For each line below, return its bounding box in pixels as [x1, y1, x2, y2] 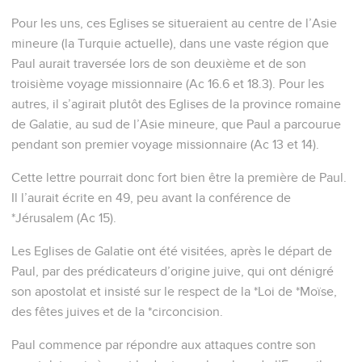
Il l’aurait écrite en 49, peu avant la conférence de [11, 191, 291, 204]
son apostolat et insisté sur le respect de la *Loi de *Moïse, [11, 284, 337, 298]
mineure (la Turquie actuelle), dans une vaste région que [11, 36, 329, 50]
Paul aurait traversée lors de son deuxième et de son [11, 57, 306, 70]
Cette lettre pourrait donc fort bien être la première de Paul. [11, 170, 347, 184]
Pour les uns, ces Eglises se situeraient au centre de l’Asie [11, 16, 337, 30]
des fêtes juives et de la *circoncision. [11, 305, 223, 318]
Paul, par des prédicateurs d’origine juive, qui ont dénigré [11, 264, 334, 278]
